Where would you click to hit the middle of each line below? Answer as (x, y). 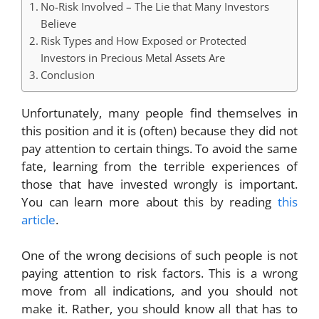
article (38, 219)
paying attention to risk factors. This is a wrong (159, 273)
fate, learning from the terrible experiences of (159, 166)
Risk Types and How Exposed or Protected (144, 40)
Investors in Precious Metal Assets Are (133, 57)
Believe (59, 23)
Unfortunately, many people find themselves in (159, 113)
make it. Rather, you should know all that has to (159, 309)
